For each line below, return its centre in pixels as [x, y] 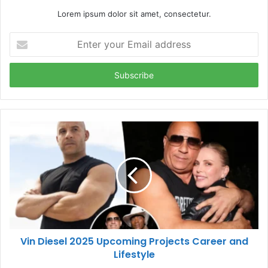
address [24, 76]
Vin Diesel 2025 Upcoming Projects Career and [134, 242]
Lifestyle [134, 255]
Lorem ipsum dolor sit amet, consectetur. [134, 14]
